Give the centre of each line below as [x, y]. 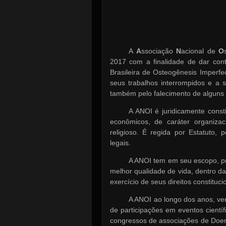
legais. [120, 143]
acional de [200, 51]
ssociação [159, 51]
